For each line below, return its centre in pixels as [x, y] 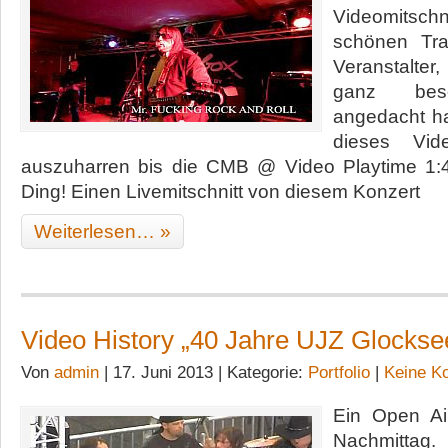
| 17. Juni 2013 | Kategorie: [203, 372]
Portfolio [339, 372]
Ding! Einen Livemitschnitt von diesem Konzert [220, 191]
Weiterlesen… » [102, 231]
